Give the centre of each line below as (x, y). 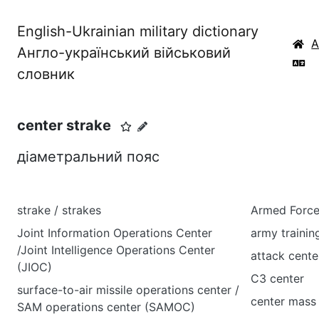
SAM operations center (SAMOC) (106, 307)
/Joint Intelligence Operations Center (116, 250)
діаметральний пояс (88, 157)
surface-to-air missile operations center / (128, 290)
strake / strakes (59, 210)
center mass (283, 301)
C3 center (277, 278)
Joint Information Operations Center (115, 233)
